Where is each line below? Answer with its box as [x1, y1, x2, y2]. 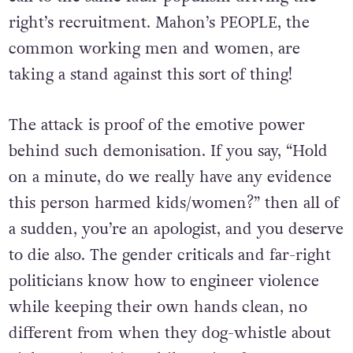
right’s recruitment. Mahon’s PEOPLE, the [8, 11, 310, 34]
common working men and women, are [8, 37, 300, 60]
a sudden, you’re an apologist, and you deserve [8, 217, 344, 240]
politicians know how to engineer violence [8, 269, 319, 292]
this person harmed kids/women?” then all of [8, 191, 339, 214]
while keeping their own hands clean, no [8, 295, 307, 318]
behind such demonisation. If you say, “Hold [8, 139, 328, 162]
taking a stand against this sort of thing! [8, 63, 292, 86]
